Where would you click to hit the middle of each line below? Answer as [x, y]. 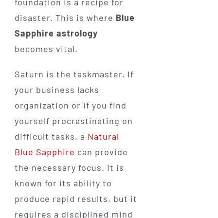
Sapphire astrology [56, 33]
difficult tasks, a [51, 136]
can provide [101, 152]
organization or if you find [70, 105]
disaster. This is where [65, 18]
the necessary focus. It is [69, 168]
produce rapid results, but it [76, 199]
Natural [103, 136]
